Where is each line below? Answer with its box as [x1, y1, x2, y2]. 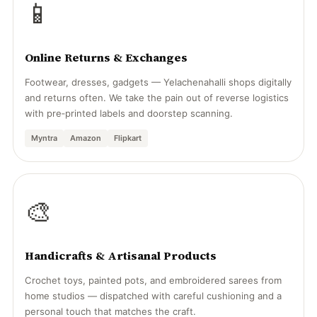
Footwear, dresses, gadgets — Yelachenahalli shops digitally [25, 76, 292, 88]
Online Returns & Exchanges [25, 50, 188, 65]
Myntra [31, 133, 57, 143]
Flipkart [114, 133, 142, 143]
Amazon [70, 133, 101, 143]
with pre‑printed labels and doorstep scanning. [25, 108, 233, 119]
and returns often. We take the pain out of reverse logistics [25, 92, 289, 103]
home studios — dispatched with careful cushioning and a [25, 290, 282, 301]
